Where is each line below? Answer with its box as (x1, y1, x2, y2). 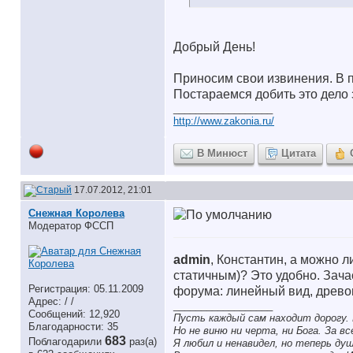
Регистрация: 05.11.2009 (28, 283, 143, 295)
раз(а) (129, 336, 157, 347)
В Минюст (197, 147, 247, 159)
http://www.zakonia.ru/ (173, 115, 274, 127)
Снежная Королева (28, 207, 124, 219)
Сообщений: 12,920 (28, 308, 120, 320)
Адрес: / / (28, 295, 74, 307)
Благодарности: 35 (28, 321, 118, 333)
